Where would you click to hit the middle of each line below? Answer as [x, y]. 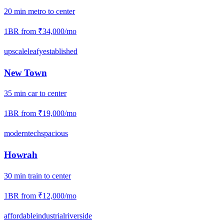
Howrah [21, 155]
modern [16, 133]
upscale [16, 51]
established [60, 51]
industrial [50, 215]
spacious [54, 133]
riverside [78, 215]
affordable [20, 215]
